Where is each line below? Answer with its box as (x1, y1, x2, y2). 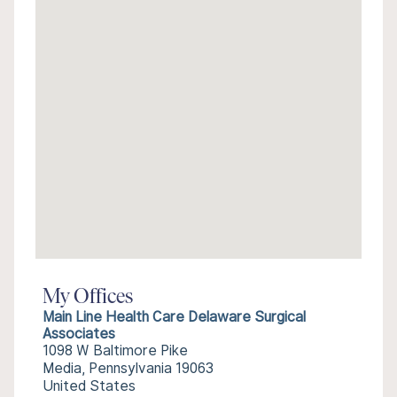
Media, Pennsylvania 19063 (43, 360, 214, 377)
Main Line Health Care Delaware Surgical (43, 308, 306, 325)
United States (43, 378, 136, 394)
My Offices (43, 287, 133, 308)
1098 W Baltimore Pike (43, 342, 188, 359)
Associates (43, 325, 115, 342)
